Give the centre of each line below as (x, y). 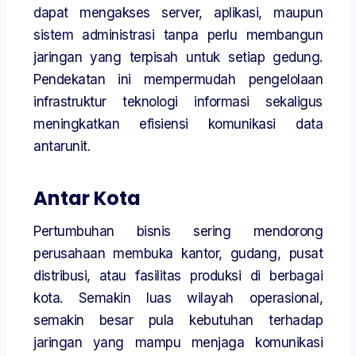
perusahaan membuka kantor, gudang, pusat (178, 254)
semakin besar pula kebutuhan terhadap (178, 321)
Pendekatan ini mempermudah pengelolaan (178, 80)
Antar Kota (87, 199)
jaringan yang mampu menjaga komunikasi (178, 343)
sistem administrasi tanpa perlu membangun (178, 35)
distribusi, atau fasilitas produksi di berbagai (178, 276)
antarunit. (62, 147)
